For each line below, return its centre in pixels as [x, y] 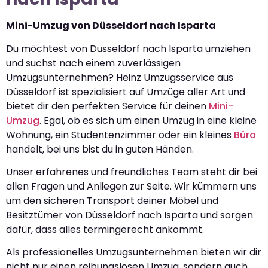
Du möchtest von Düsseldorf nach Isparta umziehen [128, 48]
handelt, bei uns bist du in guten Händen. [100, 149]
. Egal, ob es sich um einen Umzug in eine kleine [148, 120]
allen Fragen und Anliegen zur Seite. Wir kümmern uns [131, 187]
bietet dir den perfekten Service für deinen [107, 106]
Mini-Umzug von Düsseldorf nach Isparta [111, 26]
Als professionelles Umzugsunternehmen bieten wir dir [134, 252]
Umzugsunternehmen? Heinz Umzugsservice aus [120, 77]
